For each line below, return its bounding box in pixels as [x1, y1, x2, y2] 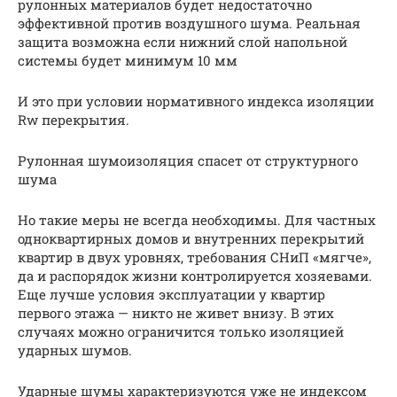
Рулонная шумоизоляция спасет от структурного [18, 152, 358, 170]
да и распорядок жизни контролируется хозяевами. [18, 267, 372, 285]
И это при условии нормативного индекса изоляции [18, 92, 374, 111]
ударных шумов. [18, 341, 132, 360]
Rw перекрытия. [18, 111, 129, 129]
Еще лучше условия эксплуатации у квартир [18, 285, 325, 304]
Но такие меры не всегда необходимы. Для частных [18, 211, 376, 230]
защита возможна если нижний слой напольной [18, 33, 347, 51]
